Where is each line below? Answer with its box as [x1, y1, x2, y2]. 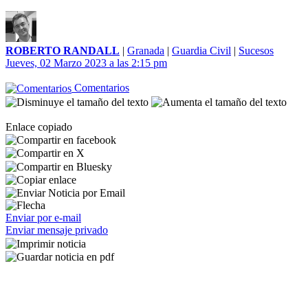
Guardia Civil [172, 45, 231, 56]
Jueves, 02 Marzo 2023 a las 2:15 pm [5, 57, 167, 69]
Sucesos [239, 45, 274, 56]
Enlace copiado [5, 120, 72, 133]
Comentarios [71, 82, 129, 93]
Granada [127, 45, 164, 56]
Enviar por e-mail [5, 212, 81, 224]
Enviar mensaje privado [5, 224, 108, 236]
